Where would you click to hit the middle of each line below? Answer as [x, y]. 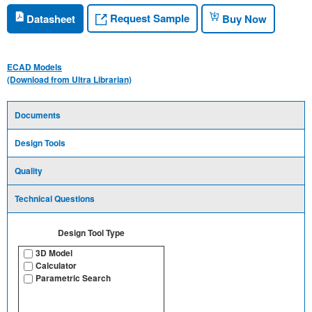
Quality [29, 170]
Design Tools [40, 142]
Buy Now [243, 18]
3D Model [54, 252]
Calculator [56, 265]
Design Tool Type [91, 232]
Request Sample [148, 18]
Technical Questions [55, 198]
